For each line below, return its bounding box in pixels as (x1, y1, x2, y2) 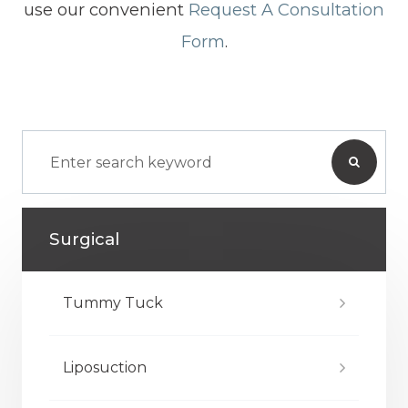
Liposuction (63, 359, 147, 376)
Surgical (49, 229, 119, 250)
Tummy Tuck (63, 294, 163, 311)
